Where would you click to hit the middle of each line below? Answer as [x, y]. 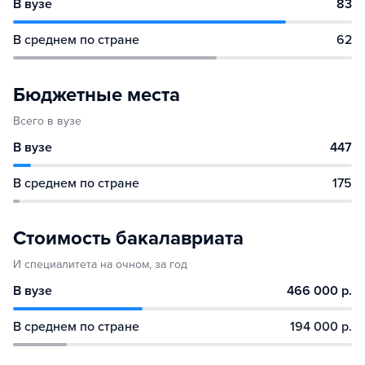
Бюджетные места [97, 95]
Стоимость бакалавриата [128, 238]
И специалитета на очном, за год [100, 264]
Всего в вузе [47, 121]
